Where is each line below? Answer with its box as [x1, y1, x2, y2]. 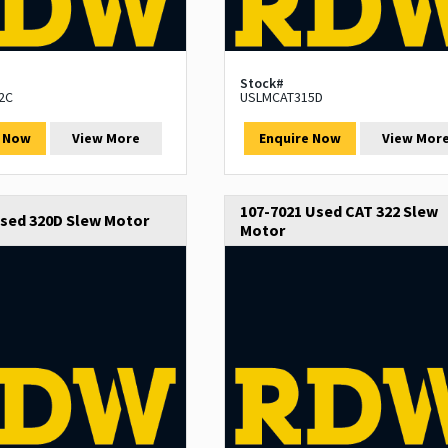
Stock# [239, 74, 284, 93]
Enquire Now [258, 129, 341, 148]
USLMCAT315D [239, 88, 323, 107]
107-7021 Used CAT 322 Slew [239, 201, 438, 222]
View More [72, 129, 141, 148]
